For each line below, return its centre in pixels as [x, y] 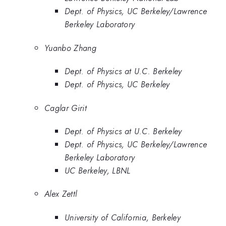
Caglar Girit [66, 108]
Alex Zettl [61, 194]
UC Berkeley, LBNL [98, 170]
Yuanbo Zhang [70, 48]
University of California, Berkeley [123, 217]
